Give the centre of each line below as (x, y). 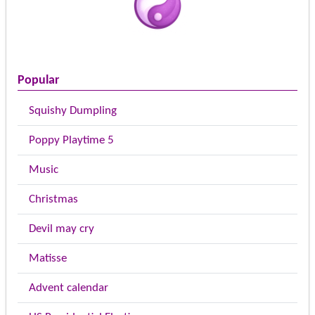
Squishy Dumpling (73, 111)
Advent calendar (69, 288)
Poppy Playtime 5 (71, 141)
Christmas (53, 200)
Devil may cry (62, 229)
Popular (38, 81)
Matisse (48, 259)
